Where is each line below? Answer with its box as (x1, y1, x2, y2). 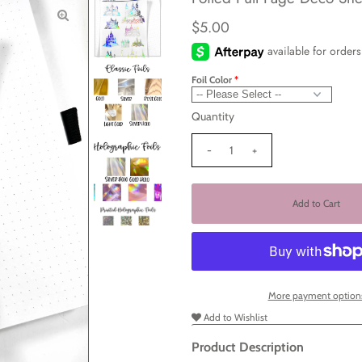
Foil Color (191, 74, 232, 86)
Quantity (191, 109, 234, 124)
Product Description (191, 339, 304, 356)
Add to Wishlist (200, 311, 267, 324)
